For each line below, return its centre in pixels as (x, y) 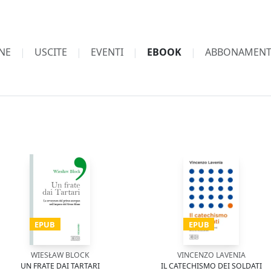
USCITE (51, 52)
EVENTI (107, 52)
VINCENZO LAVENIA (211, 255)
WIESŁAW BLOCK (60, 255)
